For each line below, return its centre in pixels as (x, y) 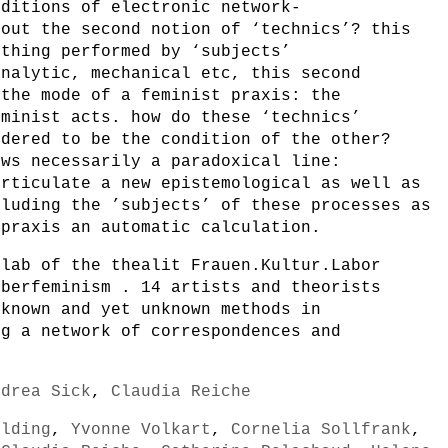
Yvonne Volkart (141, 430)
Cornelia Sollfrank (321, 430)
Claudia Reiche (181, 392)
